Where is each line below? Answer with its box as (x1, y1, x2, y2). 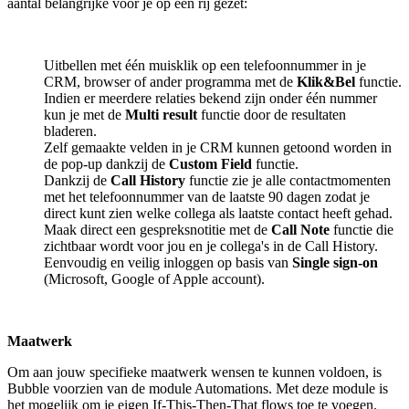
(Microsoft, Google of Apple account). (44, 270, 268, 287)
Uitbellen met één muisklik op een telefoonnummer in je (44, 57, 366, 73)
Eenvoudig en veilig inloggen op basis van (44, 254, 292, 270)
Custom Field (169, 155, 252, 172)
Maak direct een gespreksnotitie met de (44, 221, 271, 237)
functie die (330, 221, 393, 237)
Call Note (271, 221, 330, 237)
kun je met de (44, 106, 125, 122)
